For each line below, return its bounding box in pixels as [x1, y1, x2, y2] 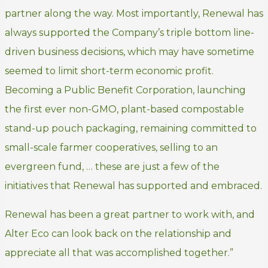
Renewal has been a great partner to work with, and [5, 209, 255, 221]
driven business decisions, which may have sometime [5, 46, 254, 58]
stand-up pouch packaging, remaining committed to [5, 123, 257, 135]
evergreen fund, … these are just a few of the [5, 161, 220, 173]
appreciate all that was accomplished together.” [5, 247, 233, 259]
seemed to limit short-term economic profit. [5, 65, 214, 77]
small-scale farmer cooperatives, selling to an [5, 142, 218, 154]
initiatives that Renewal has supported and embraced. [5, 180, 262, 192]
